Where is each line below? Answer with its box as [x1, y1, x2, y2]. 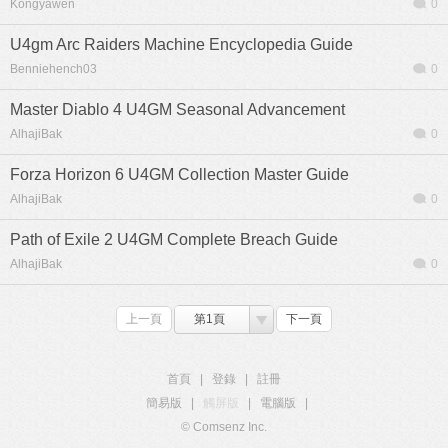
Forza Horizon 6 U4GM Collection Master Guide [10, 166, 349, 183]
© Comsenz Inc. [181, 420, 267, 434]
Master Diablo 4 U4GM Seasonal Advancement [10, 101, 345, 118]
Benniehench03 [10, 62, 97, 76]
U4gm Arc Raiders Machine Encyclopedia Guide [10, 36, 353, 53]
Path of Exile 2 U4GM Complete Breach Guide [10, 231, 338, 248]
